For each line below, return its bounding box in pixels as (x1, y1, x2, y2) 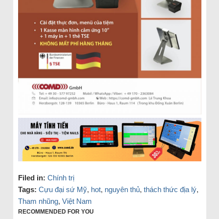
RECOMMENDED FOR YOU (18, 208, 94, 216)
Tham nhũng (18, 197, 58, 206)
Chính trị (47, 174, 74, 182)
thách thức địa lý (143, 185, 197, 194)
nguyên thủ (104, 185, 140, 194)
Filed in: (18, 174, 45, 182)
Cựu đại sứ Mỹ (38, 185, 87, 194)
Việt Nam (62, 197, 92, 206)
